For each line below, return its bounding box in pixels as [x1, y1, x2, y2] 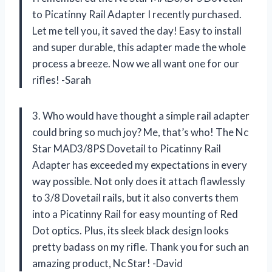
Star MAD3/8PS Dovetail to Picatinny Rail [32, 141, 221, 155]
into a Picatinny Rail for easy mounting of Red [32, 207, 238, 220]
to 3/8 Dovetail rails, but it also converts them [32, 191, 239, 204]
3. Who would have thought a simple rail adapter [32, 109, 250, 122]
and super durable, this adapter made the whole [32, 40, 246, 53]
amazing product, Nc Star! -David [32, 256, 183, 270]
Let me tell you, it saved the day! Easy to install [32, 24, 242, 37]
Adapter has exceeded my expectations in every [32, 158, 247, 171]
